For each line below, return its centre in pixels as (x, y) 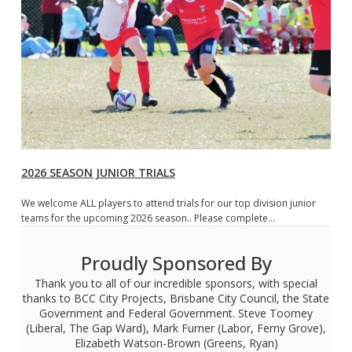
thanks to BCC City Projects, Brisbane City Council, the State (176, 298)
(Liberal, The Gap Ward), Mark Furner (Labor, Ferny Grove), (176, 328)
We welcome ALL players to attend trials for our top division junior (168, 203)
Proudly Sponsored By (176, 262)
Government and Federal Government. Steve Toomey (176, 313)
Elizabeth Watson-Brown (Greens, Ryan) (176, 343)
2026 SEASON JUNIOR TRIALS (98, 172)
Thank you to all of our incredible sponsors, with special (176, 283)
